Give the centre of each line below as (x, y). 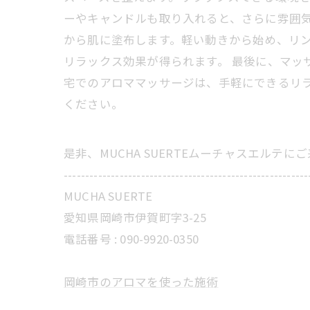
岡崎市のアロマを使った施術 (141, 282)
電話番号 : (92, 239)
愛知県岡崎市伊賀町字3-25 (135, 218)
